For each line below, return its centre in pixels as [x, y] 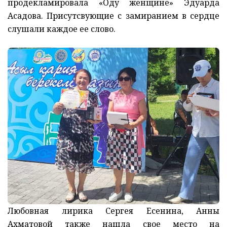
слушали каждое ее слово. [64, 29]
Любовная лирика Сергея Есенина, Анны [113, 211]
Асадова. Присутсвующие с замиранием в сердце [113, 16]
